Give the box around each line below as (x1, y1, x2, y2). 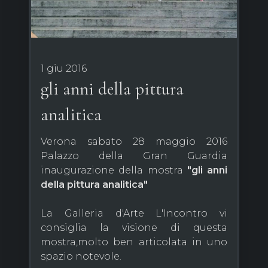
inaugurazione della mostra (41, 165, 183, 176)
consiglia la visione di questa (41, 222, 227, 234)
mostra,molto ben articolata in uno (41, 236, 227, 248)
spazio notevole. (41, 251, 121, 263)
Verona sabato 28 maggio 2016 (41, 136, 227, 148)
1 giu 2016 (41, 63, 87, 75)
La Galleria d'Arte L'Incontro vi (41, 208, 227, 220)
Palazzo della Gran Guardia (41, 150, 227, 162)
